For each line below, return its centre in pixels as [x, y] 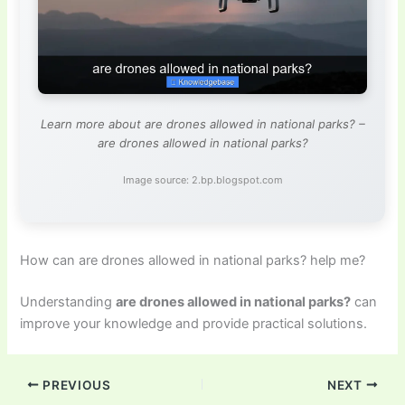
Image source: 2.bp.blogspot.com [202, 180]
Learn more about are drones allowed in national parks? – [202, 124]
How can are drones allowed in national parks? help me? [193, 260]
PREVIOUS [75, 385]
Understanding [68, 301]
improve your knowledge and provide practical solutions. [194, 323]
